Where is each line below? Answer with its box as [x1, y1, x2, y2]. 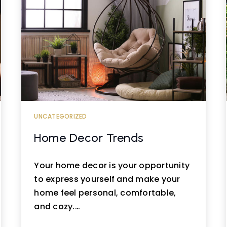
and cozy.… [34, 200, 80, 212]
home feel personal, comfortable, [34, 186, 176, 199]
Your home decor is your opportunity [34, 159, 190, 171]
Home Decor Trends [34, 130, 144, 145]
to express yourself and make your [34, 173, 180, 185]
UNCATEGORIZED [34, 112, 87, 121]
